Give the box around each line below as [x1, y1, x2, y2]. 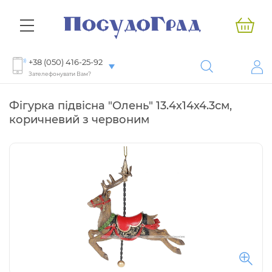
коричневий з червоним [9, 113, 149, 127]
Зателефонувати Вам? [29, 70, 91, 78]
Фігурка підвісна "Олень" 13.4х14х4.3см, [9, 99, 232, 113]
